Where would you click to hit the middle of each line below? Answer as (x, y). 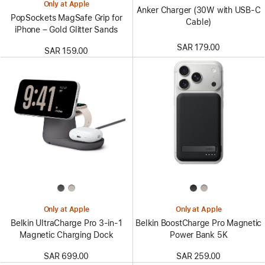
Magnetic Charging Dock (67, 235)
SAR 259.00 (199, 256)
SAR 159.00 (67, 51)
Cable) (199, 22)
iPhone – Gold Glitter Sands (67, 30)
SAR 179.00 (199, 47)
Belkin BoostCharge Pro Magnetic (199, 223)
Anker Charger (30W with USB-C (199, 10)
